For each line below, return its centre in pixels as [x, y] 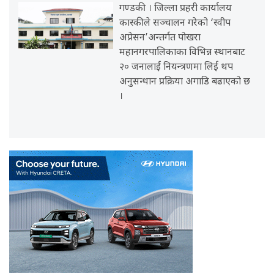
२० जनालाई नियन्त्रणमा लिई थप [176, 67]
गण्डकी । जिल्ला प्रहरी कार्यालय [176, 9]
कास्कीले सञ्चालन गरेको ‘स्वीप [175, 23]
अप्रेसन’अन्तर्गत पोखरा [160, 38]
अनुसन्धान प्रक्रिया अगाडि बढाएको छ [185, 82]
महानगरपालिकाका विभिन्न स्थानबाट [183, 53]
